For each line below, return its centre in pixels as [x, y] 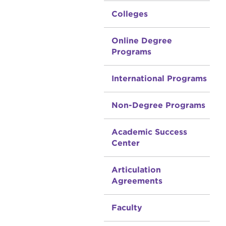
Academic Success [149, 132]
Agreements [137, 181]
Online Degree [142, 41]
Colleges [129, 14]
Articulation [136, 170]
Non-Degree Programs [158, 105]
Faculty [127, 208]
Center [125, 143]
